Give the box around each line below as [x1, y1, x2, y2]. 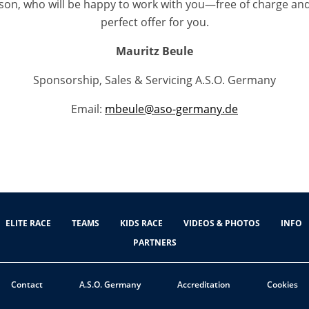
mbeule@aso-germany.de [105, 101, 238, 117]
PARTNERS [132, 237, 177, 248]
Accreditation [177, 278, 230, 290]
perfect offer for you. [100, 14, 209, 30]
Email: [71, 101, 105, 117]
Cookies [267, 278, 298, 290]
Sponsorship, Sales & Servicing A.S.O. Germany [33, 72, 276, 88]
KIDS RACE [120, 217, 163, 229]
